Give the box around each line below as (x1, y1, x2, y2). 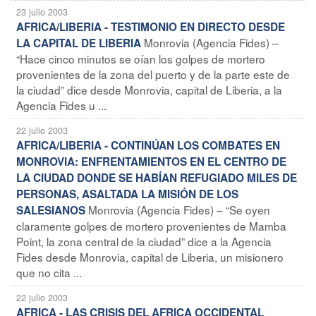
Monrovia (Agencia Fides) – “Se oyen (88, 201, 270, 217)
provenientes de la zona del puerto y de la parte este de (16, 66, 290, 82)
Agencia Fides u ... (16, 97, 107, 113)
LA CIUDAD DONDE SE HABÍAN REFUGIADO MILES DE (16, 169, 297, 186)
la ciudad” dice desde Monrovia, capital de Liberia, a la (16, 81, 282, 97)
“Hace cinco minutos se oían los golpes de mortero (16, 50, 265, 66)
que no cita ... (16, 264, 82, 280)
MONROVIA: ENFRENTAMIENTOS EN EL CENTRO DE (16, 153, 286, 169)
